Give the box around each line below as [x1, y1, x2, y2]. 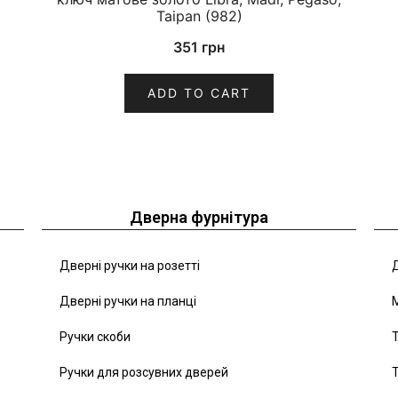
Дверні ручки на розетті [60, 259, 201, 274]
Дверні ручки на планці [60, 294, 197, 309]
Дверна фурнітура [129, 208, 268, 227]
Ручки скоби [60, 330, 131, 345]
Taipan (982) [155, 7, 243, 26]
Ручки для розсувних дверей [60, 365, 229, 380]
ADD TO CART [147, 85, 251, 101]
